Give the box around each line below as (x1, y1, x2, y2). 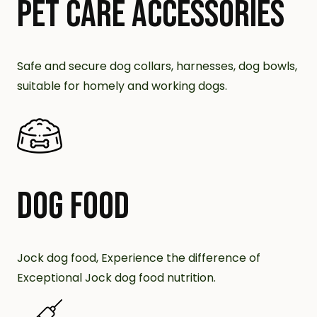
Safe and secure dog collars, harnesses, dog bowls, (17, 58, 297, 74)
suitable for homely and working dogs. (17, 78, 227, 94)
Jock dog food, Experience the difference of (17, 250, 260, 266)
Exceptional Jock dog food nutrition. (17, 270, 216, 286)
